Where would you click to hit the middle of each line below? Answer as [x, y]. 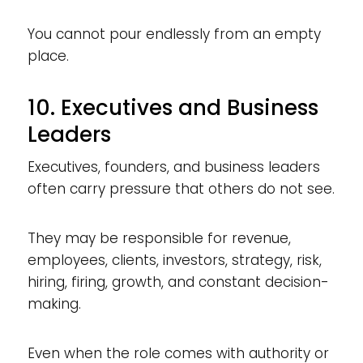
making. [54, 303]
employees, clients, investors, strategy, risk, [174, 260]
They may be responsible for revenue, [159, 238]
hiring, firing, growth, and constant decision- [178, 282]
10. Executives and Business [173, 107]
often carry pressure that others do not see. [181, 188]
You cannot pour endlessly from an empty [174, 34]
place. [48, 56]
